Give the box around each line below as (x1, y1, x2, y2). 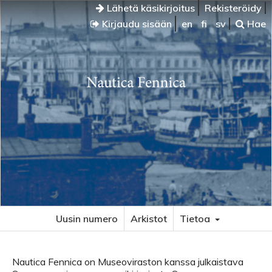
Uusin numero (56, 212, 118, 225)
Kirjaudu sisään (100, 18, 172, 30)
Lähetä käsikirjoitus (104, 2, 195, 14)
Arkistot (131, 212, 167, 225)
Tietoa (180, 212, 212, 225)
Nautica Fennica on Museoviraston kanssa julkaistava (12, 256, 243, 268)
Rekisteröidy (205, 2, 262, 14)
